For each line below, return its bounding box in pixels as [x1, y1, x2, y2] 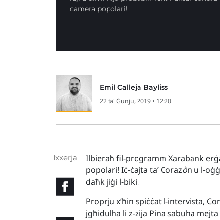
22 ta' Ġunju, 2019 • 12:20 [100, 97, 171, 105]
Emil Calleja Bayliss [100, 83, 168, 92]
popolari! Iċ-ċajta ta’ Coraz [86, 165, 183, 175]
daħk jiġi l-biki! [86, 176, 139, 187]
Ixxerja [53, 153, 78, 162]
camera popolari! [70, 4, 128, 13]
